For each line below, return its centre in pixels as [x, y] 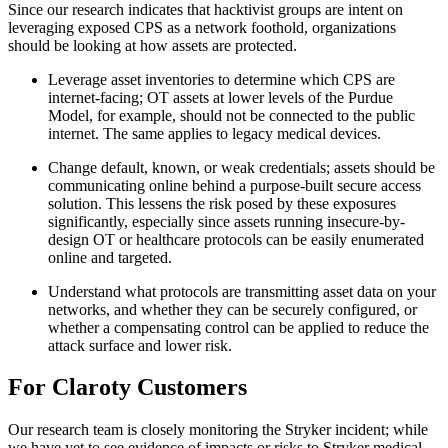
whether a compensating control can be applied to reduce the [238, 327]
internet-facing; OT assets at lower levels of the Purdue [220, 97]
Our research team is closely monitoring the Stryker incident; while [218, 430]
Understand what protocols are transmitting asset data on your [242, 291]
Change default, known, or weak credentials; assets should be [241, 167]
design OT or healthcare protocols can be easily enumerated [236, 239]
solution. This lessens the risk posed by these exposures [222, 203]
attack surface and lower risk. [140, 345]
